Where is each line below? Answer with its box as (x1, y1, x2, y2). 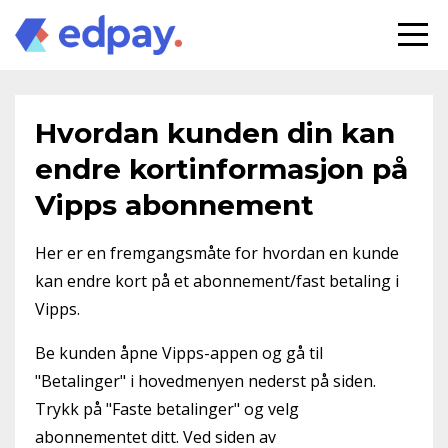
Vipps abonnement (35, 188, 314, 222)
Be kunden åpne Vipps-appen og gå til (35, 342, 323, 364)
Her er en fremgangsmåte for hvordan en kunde (35, 242, 399, 264)
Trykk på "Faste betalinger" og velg (35, 398, 299, 420)
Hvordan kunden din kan (35, 116, 395, 150)
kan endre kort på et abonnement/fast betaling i (35, 270, 399, 292)
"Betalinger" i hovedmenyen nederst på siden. (35, 370, 376, 392)
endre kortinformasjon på (35, 152, 408, 186)
